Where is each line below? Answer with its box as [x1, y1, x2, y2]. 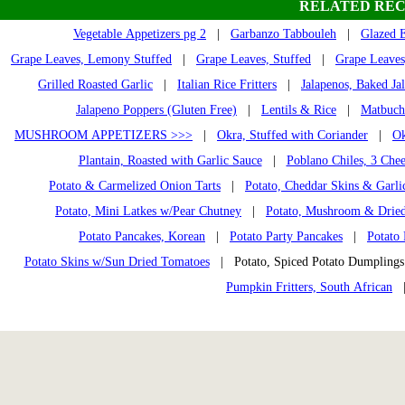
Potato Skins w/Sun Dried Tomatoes [24, 254, 210, 268]
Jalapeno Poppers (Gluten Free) [76, 102, 237, 117]
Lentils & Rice [261, 102, 336, 117]
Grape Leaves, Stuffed [196, 52, 311, 66]
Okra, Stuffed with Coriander [217, 127, 368, 142]
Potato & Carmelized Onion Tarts [49, 178, 221, 193]
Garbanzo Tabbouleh [231, 26, 336, 41]
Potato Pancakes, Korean [79, 229, 205, 243]
